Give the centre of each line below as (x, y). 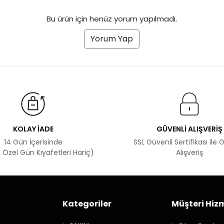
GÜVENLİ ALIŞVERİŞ (189, 129)
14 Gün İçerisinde (33, 142)
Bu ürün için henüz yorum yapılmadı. (112, 18)
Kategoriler (87, 203)
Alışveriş (189, 152)
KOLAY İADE (33, 129)
